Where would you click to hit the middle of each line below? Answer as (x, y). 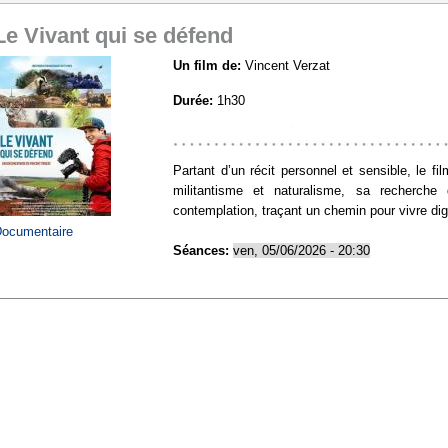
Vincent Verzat (287, 66)
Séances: (203, 251)
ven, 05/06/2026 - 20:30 (301, 251)
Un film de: (209, 66)
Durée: (195, 101)
